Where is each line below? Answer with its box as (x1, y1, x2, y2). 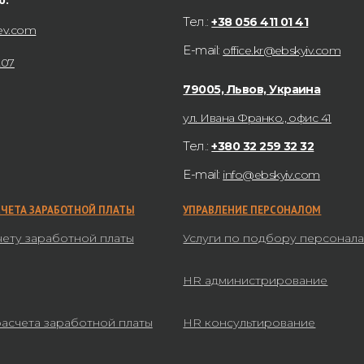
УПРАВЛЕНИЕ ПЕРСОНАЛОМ (183, 203, 322, 218)
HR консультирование (183, 315, 316, 331)
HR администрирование (183, 273, 328, 288)
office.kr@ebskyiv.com (223, 43, 341, 58)
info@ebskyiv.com (223, 167, 320, 183)
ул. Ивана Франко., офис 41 (183, 110, 331, 126)
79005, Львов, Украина (183, 82, 321, 97)
